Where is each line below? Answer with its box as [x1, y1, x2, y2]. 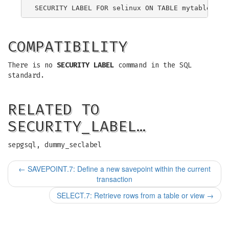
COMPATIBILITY [8, 37, 127, 56]
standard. [8, 71, 44, 80]
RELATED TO [8, 100, 100, 119]
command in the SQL [114, 61, 192, 70]
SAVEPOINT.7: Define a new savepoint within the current [26, 164, 211, 174]
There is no [8, 61, 57, 70]
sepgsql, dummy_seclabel [8, 141, 102, 149]
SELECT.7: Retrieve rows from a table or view [57, 190, 207, 200]
